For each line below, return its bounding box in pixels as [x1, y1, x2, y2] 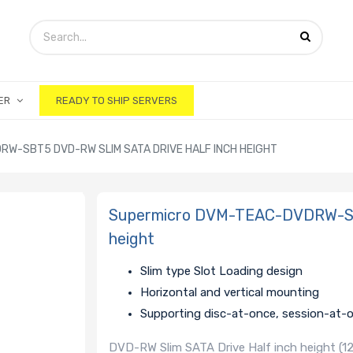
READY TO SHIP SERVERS [55, 95, 177, 106]
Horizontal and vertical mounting [140, 285, 320, 300]
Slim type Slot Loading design [140, 264, 303, 279]
